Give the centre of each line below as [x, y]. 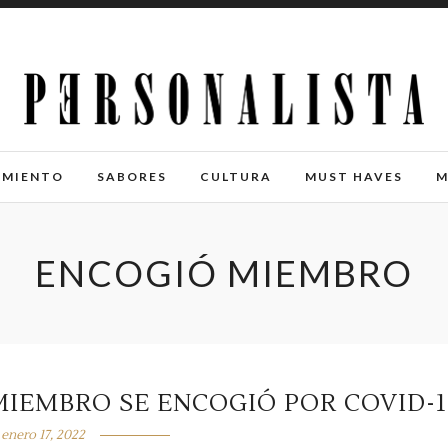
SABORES [131, 176]
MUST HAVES [353, 176]
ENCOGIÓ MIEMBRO [224, 273]
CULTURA [235, 176]
